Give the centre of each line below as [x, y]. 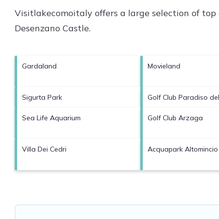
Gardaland [39, 66]
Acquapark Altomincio [183, 149]
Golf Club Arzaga [175, 118]
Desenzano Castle [52, 28]
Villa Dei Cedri [44, 149]
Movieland [164, 66]
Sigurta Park [42, 97]
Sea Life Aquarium [51, 118]
